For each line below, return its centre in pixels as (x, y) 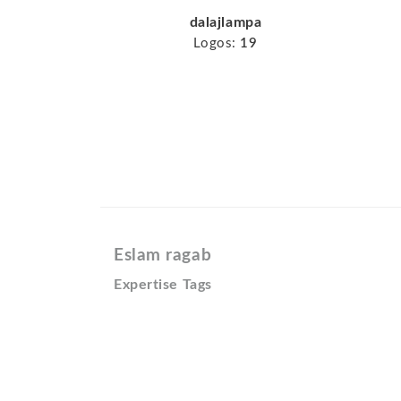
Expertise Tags (163, 284)
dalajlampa (226, 22)
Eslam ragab (163, 255)
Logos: (215, 43)
